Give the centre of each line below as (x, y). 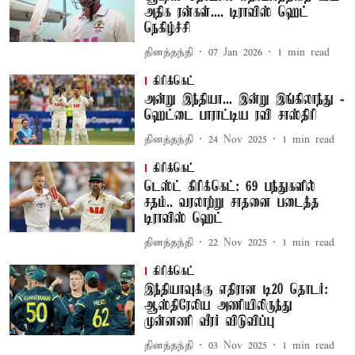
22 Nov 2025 (237, 242)
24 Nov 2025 (237, 139)
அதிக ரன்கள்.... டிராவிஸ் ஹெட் (226, 13)
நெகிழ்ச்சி (167, 29)
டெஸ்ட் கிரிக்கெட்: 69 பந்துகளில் (229, 187)
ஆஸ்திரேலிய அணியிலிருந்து (218, 306)
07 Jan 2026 (235, 52)
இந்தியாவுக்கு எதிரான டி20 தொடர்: (236, 290)
